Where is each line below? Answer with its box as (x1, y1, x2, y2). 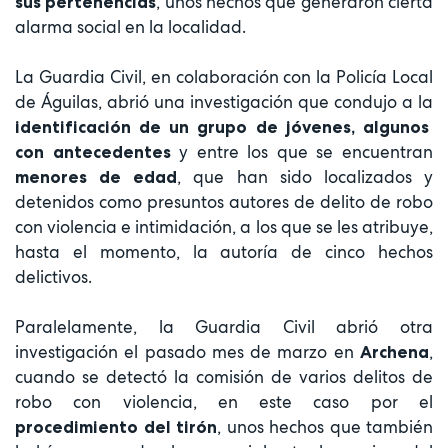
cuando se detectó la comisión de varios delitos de (15, 365, 433, 388)
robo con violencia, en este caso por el (15, 390, 433, 413)
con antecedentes (15, 141, 180, 162)
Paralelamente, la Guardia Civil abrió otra (15, 315, 433, 338)
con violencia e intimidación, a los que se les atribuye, (15, 215, 433, 238)
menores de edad (15, 166, 178, 187)
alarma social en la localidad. (15, 15, 246, 38)
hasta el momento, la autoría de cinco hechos (15, 240, 433, 263)
